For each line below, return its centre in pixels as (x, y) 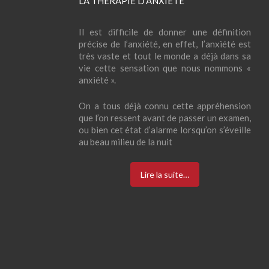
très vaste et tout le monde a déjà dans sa (165, 56)
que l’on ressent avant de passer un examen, (165, 117)
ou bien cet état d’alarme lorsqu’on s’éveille (165, 129)
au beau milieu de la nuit (125, 141)
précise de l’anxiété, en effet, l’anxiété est (165, 44)
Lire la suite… (165, 174)
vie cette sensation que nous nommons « (165, 68)
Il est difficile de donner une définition (165, 32)
